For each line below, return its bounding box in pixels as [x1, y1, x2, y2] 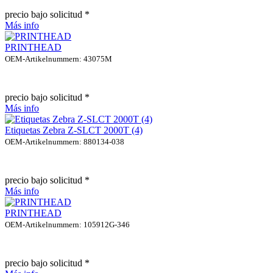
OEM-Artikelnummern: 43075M [5, 54, 112, 63]
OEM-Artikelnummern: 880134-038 [5, 136, 124, 146]
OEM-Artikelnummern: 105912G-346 [5, 219, 130, 229]
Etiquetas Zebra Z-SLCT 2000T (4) [5, 124, 143, 135]
